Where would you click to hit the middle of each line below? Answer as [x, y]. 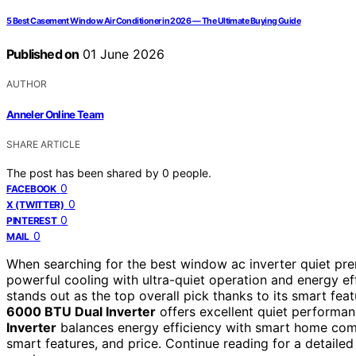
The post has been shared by [84, 172]
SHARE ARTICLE [43, 144]
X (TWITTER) [35, 204]
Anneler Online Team [55, 114]
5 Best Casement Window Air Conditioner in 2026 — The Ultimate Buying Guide [154, 21]
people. [192, 172]
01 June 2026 [122, 54]
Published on [43, 54]
